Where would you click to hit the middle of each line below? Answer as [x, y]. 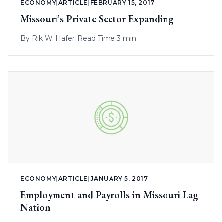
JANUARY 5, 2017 [119, 178]
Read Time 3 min [107, 38]
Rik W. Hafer [53, 38]
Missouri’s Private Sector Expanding [97, 19]
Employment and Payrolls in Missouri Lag [109, 194]
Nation [35, 207]
